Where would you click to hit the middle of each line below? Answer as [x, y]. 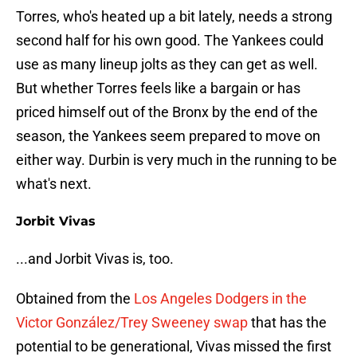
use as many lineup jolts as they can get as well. [167, 65]
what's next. [54, 184]
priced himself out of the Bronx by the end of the [167, 112]
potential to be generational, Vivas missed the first [174, 347]
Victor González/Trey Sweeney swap [132, 323]
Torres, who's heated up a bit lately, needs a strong [174, 17]
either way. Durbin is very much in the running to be [177, 160]
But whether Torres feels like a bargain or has [158, 88]
